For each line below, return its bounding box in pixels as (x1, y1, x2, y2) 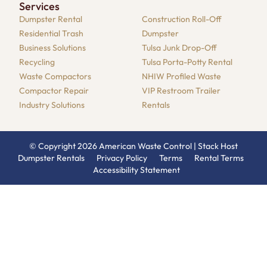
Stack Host (198, 141, 238, 152)
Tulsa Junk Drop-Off (142, 42, 217, 54)
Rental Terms (194, 153, 244, 164)
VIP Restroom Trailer (142, 85, 221, 97)
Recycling (19, 57, 55, 68)
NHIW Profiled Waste (142, 71, 221, 82)
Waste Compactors (19, 71, 91, 82)
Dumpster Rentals (17, 153, 85, 164)
